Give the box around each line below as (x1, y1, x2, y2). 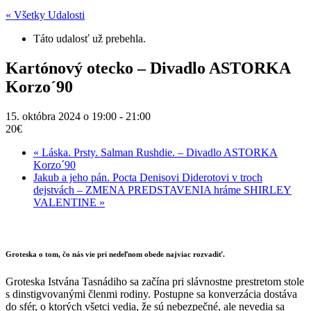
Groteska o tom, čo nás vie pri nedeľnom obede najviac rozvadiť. (6, 249, 225, 258)
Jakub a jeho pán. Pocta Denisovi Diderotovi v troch (33, 171, 262, 183)
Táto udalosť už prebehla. (33, 33, 146, 44)
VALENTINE (33, 196, 99, 208)
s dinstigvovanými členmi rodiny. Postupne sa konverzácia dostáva (6, 287, 297, 300)
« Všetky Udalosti (6, 9, 85, 21)
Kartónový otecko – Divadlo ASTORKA (6, 58, 290, 77)
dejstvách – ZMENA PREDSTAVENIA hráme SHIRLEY (33, 183, 292, 196)
